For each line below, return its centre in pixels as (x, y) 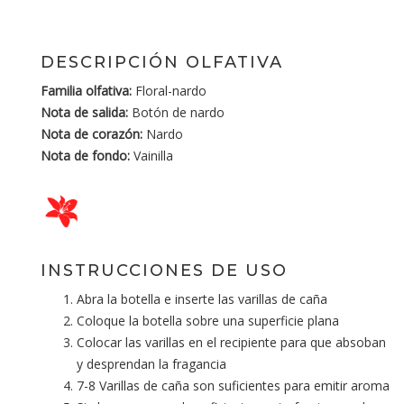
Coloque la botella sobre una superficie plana (208, 320)
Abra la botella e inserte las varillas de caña (202, 298)
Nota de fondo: (85, 155)
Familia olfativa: (86, 90)
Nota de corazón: (92, 133)
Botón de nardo (176, 112)
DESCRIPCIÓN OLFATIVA (162, 62)
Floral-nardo (169, 90)
